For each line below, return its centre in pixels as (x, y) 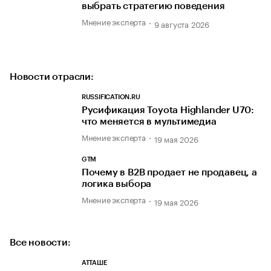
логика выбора (116, 184)
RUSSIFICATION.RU (111, 97)
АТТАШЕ (94, 263)
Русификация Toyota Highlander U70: (168, 110)
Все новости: (40, 242)
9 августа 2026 (182, 23)
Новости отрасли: (52, 77)
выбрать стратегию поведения (153, 6)
